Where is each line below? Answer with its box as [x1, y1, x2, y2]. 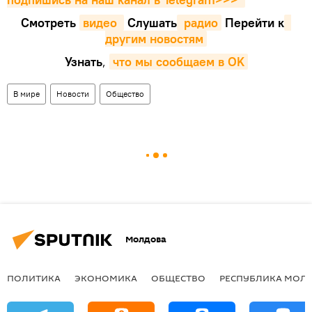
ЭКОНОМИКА [75, 271, 137, 284]
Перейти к [221, 14, 284, 31]
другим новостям [105, 30, 203, 47]
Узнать [64, 53, 102, 70]
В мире [13, 88, 40, 99]
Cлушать [124, 14, 177, 31]
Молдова [125, 233, 166, 247]
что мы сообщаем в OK [112, 53, 244, 70]
